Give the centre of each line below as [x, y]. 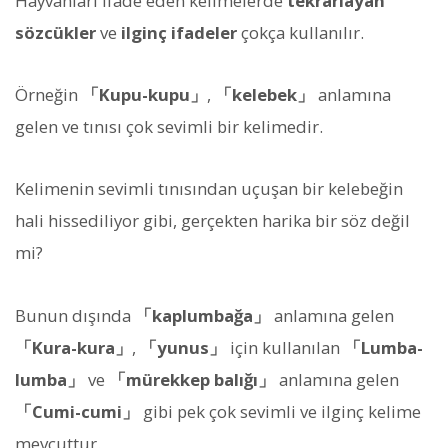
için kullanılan [285, 347]
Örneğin [48, 95]
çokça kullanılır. [300, 32]
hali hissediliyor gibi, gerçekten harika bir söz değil [212, 221]
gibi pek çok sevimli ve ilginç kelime [280, 411]
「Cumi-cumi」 [77, 411]
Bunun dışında [75, 315]
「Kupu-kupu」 [144, 95]
